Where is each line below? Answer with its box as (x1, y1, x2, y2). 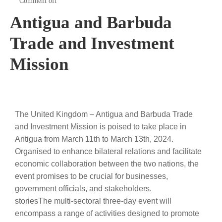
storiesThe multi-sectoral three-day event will (15, 197, 171, 206)
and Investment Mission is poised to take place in (15, 122, 186, 131)
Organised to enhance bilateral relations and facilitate (15, 147, 202, 156)
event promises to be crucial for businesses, (15, 172, 168, 181)
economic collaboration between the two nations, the (15, 160, 199, 168)
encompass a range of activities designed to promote (15, 209, 199, 218)
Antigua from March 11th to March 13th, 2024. (15, 135, 173, 144)
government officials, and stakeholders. (15, 184, 152, 193)
